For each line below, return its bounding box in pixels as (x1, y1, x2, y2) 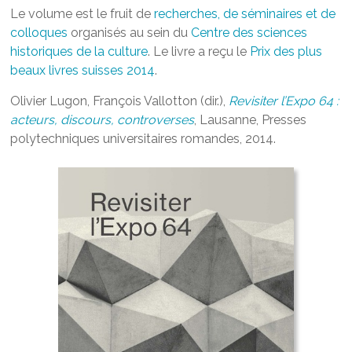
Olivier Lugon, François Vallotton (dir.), (10, 93, 229, 108)
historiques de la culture (10, 43, 148, 59)
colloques (10, 24, 68, 40)
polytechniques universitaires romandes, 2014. (10, 130, 277, 146)
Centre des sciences (191, 24, 308, 40)
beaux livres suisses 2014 (10, 62, 156, 78)
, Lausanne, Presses (194, 112, 307, 127)
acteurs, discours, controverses (10, 112, 195, 127)
